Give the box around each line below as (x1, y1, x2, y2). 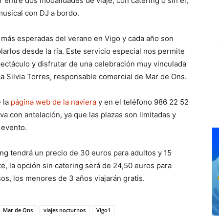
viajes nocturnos (44, 206, 86, 214)
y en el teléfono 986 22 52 (96, 97, 189, 107)
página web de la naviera (11, 97, 96, 107)
